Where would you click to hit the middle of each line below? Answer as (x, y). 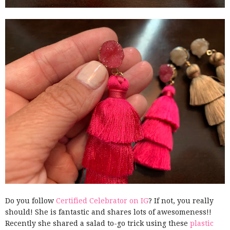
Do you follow (30, 201)
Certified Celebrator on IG (101, 201)
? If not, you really (181, 201)
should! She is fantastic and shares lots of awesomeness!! (108, 212)
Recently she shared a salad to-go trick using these (98, 224)
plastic (202, 224)
